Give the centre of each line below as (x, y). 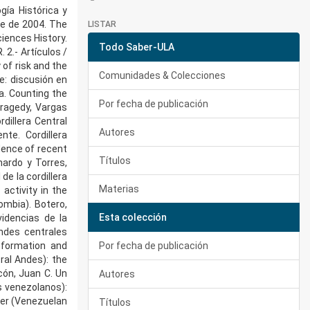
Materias (119, 189)
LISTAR (102, 24)
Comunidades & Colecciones (162, 75)
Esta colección (133, 217)
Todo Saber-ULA (137, 47)
